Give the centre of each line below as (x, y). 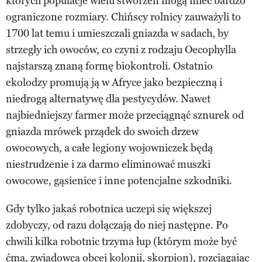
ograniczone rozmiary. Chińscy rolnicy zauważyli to (123, 17)
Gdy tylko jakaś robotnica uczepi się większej (109, 208)
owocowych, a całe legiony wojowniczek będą (109, 148)
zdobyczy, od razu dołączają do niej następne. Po (117, 225)
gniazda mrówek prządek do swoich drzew (102, 131)
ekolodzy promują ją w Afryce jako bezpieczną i (114, 82)
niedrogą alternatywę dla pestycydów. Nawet (108, 99)
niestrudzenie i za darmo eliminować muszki (108, 164)
